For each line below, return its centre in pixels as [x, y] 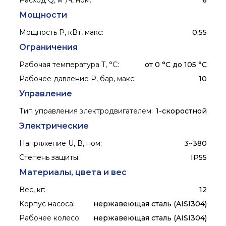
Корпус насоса [46, 204]
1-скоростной [181, 111]
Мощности [43, 15]
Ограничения [49, 47]
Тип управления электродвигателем [86, 111]
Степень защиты [49, 158]
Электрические [54, 126]
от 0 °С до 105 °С [176, 65]
